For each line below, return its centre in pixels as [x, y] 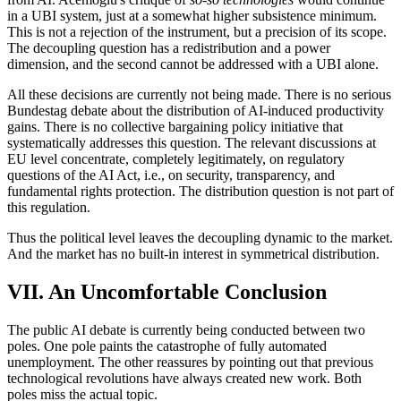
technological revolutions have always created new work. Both [184, 379]
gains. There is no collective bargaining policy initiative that [175, 127]
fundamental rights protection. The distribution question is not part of [200, 192]
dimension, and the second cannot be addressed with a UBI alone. [193, 64]
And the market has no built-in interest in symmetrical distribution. [193, 254]
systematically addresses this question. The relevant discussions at [192, 143]
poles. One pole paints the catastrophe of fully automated [167, 346]
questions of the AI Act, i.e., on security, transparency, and [171, 175]
